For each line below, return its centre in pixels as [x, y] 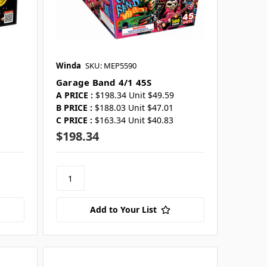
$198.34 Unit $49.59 [134, 95]
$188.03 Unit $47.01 [134, 108]
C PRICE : [74, 120]
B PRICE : [74, 108]
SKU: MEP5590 [111, 66]
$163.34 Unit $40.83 [134, 120]
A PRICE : [74, 95]
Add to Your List [123, 210]
